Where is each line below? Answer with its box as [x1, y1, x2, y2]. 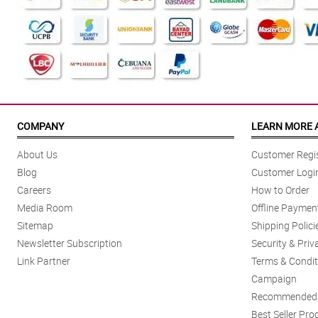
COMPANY [17, 119, 64, 133]
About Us [17, 148, 57, 162]
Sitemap [17, 219, 53, 233]
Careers [17, 183, 51, 197]
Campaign [251, 272, 297, 286]
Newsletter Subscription [17, 236, 122, 251]
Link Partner [17, 254, 70, 268]
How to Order [251, 183, 309, 197]
